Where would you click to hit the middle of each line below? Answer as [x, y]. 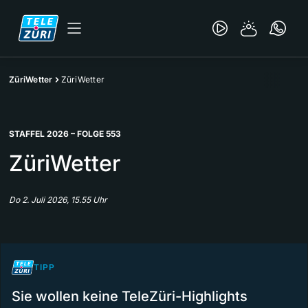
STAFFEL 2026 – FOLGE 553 [65, 134]
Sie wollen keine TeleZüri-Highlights [130, 296]
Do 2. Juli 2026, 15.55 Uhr [58, 200]
